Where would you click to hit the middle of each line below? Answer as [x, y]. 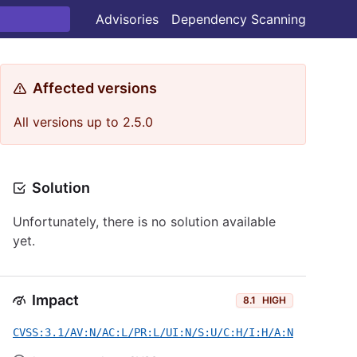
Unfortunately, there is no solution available [144, 222]
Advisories [127, 19]
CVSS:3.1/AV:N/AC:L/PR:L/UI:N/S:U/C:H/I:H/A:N [153, 332]
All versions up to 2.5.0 [83, 122]
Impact [55, 300]
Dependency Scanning [239, 19]
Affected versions [95, 88]
